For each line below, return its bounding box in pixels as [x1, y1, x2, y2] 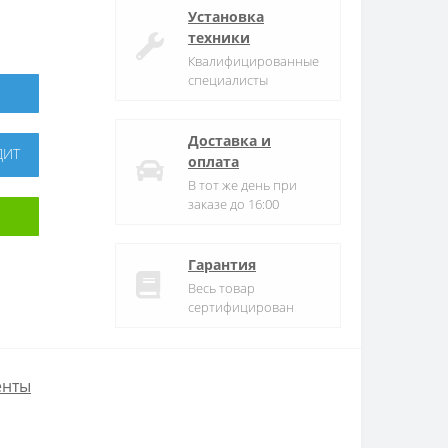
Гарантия [188, 254, 256, 274]
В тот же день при [188, 175, 297, 194]
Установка [188, 6, 264, 26]
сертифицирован [188, 297, 294, 316]
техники [188, 27, 250, 47]
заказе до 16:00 [188, 194, 279, 213]
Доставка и [188, 130, 271, 150]
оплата [188, 151, 239, 171]
